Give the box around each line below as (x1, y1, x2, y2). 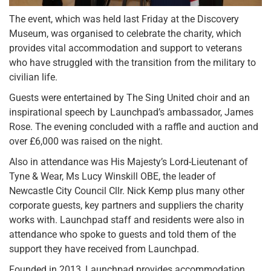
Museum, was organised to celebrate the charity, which (9, 27, 241, 39)
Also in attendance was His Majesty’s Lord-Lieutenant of (9, 155, 248, 168)
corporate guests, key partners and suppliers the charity (9, 199, 244, 211)
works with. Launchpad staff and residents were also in (9, 214, 244, 226)
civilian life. (9, 71, 57, 83)
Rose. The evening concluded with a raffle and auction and (9, 120, 258, 132)
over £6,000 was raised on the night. (9, 135, 163, 147)
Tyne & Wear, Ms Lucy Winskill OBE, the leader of (9, 170, 216, 182)
